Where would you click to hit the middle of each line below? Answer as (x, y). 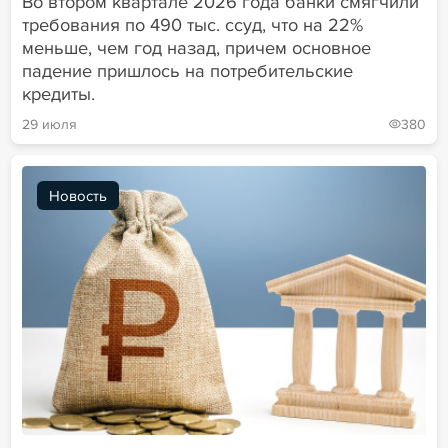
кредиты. (58, 94)
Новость (77, 195)
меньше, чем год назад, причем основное (196, 48)
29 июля (49, 124)
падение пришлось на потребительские (187, 71)
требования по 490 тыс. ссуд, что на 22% (192, 25)
